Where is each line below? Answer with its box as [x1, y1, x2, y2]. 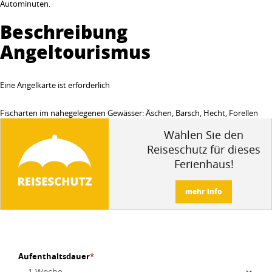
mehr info [185, 186, 222, 197]
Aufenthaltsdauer [18, 250, 90, 262]
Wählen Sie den [164, 127, 243, 142]
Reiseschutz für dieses [147, 142, 260, 157]
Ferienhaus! [174, 157, 234, 171]
